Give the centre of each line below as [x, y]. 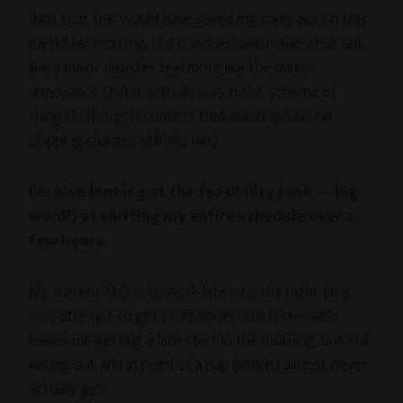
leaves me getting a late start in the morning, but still [199, 341]
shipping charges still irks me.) [124, 142]
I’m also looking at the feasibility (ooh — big [194, 193]
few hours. [68, 242]
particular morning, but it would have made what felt [197, 45]
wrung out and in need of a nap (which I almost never [198, 366]
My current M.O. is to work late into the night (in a [189, 293]
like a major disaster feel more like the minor [171, 69]
